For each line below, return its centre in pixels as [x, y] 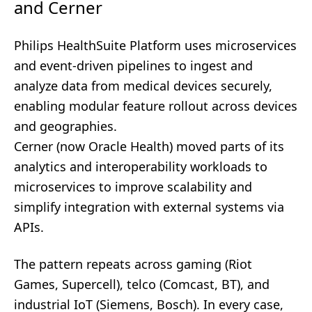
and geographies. [65, 126]
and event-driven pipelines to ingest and [133, 65]
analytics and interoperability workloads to [141, 166]
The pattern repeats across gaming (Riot [133, 264]
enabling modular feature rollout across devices [156, 106]
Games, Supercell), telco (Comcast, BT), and [142, 284]
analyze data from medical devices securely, [143, 86]
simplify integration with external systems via [149, 207]
